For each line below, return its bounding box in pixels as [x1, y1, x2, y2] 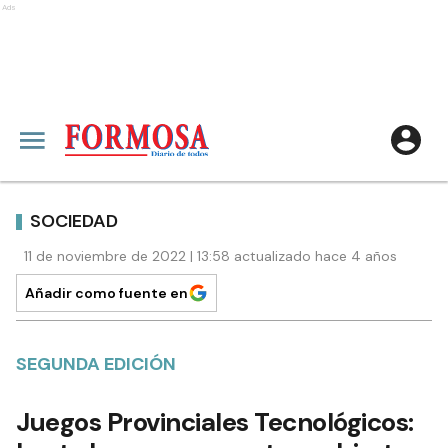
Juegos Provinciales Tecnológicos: [16, 405, 414, 439]
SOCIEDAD [30, 208, 118, 233]
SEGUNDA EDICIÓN [16, 352, 176, 376]
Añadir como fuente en [25, 284, 188, 302]
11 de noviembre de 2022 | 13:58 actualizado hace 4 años [24, 247, 397, 265]
